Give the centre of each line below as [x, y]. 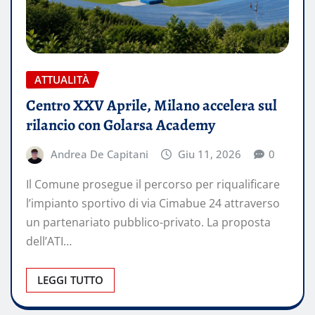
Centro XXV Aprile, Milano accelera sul [152, 105]
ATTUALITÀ [62, 79]
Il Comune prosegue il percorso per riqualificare [153, 185]
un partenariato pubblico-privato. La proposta [148, 223]
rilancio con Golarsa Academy [121, 125]
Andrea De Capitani [99, 154]
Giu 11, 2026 [210, 154]
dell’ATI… [49, 242]
